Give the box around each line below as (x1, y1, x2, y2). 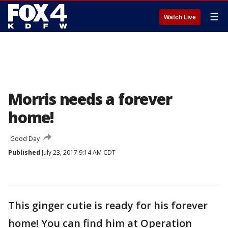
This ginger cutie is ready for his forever (8, 198, 208, 212)
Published (8, 148, 40, 157)
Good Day (10, 134, 40, 143)
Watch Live (164, 14, 196, 21)
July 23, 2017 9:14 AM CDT (40, 148, 116, 157)
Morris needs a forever (8, 89, 172, 109)
